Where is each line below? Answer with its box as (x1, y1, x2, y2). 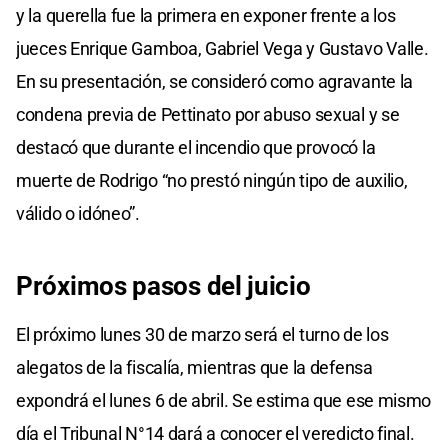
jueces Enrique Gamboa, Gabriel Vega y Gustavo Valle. (16, 37, 429, 59)
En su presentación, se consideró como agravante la (16, 70, 414, 92)
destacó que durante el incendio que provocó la (16, 136, 376, 158)
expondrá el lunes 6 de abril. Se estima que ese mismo (16, 389, 432, 411)
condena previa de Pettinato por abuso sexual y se (16, 103, 400, 125)
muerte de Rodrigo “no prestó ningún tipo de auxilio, (16, 169, 408, 191)
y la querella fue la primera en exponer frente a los (16, 4, 396, 26)
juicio (247, 270, 311, 301)
